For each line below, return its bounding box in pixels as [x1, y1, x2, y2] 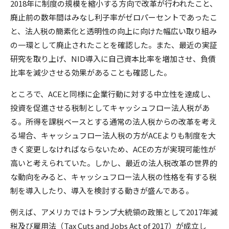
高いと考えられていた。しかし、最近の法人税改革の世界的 [10, 157, 217, 168]
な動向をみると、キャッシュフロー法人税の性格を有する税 [10, 171, 217, 182]
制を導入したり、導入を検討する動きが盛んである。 [10, 185, 193, 196]
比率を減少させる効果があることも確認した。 [10, 66, 171, 78]
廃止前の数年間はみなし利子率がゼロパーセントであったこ [10, 11, 217, 22]
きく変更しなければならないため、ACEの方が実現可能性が [10, 143, 216, 154]
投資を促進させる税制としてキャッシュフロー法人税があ [10, 102, 210, 113]
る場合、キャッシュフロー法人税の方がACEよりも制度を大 [10, 129, 216, 141]
